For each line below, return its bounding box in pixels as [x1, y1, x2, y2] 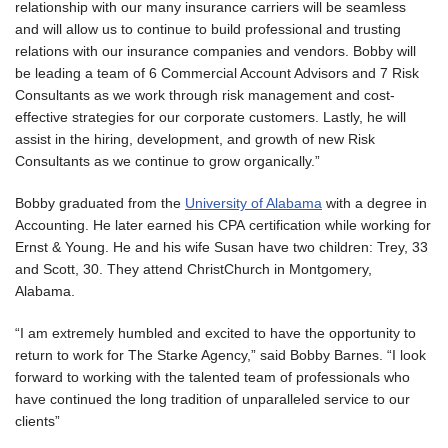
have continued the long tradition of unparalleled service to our [15, 390, 410, 407]
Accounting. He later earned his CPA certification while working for [15, 216, 431, 233]
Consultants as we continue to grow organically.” [15, 152, 320, 169]
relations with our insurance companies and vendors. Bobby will [15, 42, 416, 59]
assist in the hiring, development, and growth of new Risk [15, 130, 375, 147]
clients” [15, 412, 60, 429]
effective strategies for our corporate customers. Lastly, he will [15, 108, 406, 125]
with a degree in [322, 194, 427, 211]
